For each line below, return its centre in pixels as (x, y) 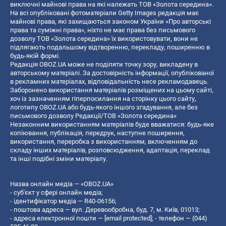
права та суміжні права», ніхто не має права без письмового (103, 30)
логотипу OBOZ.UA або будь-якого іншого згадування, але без (104, 107)
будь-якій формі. (35, 55)
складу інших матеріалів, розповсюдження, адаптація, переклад (110, 150)
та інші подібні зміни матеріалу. (59, 158)
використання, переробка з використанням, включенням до (104, 141)
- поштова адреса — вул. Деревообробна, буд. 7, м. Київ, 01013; (105, 209)
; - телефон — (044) (180, 218)
